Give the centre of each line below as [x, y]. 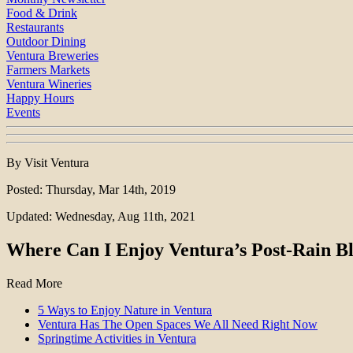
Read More [34, 284]
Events [23, 113]
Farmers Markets [48, 70]
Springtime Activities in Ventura [117, 339]
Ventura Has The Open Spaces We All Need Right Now [178, 325]
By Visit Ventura [48, 163]
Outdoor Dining [46, 42]
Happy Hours [40, 98]
